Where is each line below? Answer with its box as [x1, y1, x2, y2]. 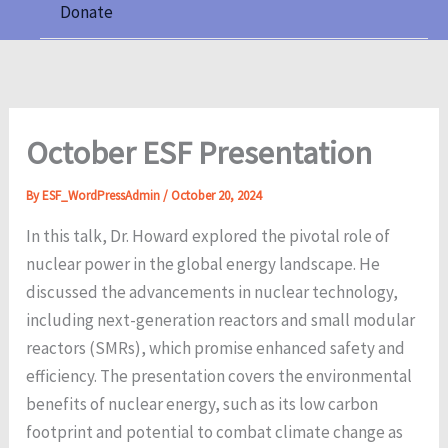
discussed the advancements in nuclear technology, [26, 280, 399, 303]
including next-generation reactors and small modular [26, 308, 416, 331]
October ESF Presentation [26, 132, 373, 173]
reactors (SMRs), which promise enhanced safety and [26, 336, 406, 359]
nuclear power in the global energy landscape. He [26, 252, 381, 275]
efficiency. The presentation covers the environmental [26, 364, 413, 387]
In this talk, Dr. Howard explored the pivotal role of [26, 224, 391, 247]
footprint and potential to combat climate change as [26, 420, 404, 443]
